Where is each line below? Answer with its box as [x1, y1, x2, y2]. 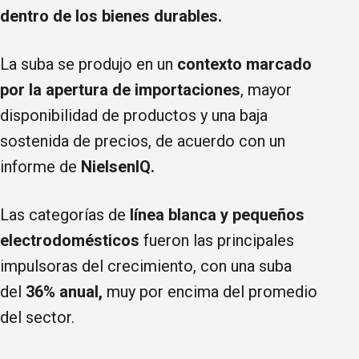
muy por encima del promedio [103, 281, 317, 301]
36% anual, [26, 281, 103, 301]
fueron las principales [139, 230, 294, 250]
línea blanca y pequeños [126, 204, 305, 224]
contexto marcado [177, 54, 312, 74]
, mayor [240, 79, 292, 99]
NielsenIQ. [81, 156, 155, 176]
